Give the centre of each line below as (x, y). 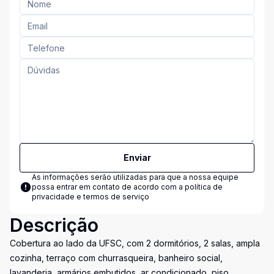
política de (204, 187)
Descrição (54, 225)
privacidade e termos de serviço (91, 197)
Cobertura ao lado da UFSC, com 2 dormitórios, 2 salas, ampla (135, 243)
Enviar (137, 157)
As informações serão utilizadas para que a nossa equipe (135, 177)
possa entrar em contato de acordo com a (108, 187)
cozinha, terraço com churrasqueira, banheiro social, (116, 258)
